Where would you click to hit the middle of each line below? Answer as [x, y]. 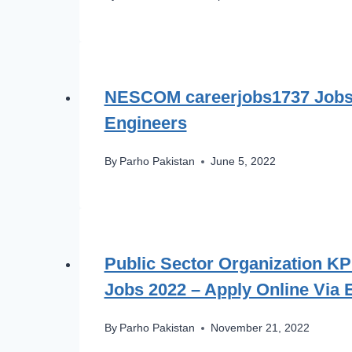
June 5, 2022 [243, 162]
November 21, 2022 [260, 328]
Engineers [145, 123]
